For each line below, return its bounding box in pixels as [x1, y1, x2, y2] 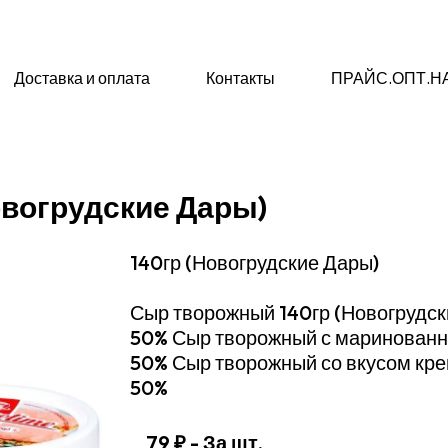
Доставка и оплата [14, 67, 151, 88]
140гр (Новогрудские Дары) [130, 250, 379, 275]
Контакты [206, 67, 276, 88]
